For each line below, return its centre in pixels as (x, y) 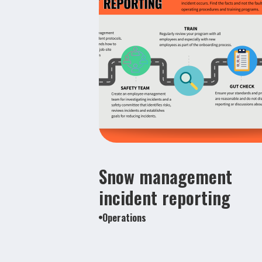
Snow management (165, 176)
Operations (124, 217)
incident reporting (164, 197)
